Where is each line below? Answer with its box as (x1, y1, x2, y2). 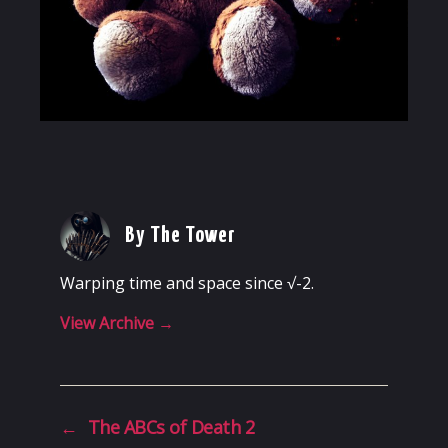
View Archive (60, 312, 158, 335)
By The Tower (125, 224, 237, 248)
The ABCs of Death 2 (87, 415, 255, 440)
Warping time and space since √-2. (60, 272, 314, 295)
